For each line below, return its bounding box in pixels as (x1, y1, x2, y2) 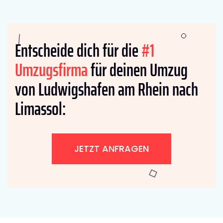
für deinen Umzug (88, 55, 188, 84)
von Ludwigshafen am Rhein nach (15, 75, 198, 104)
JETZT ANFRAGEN (74, 142, 149, 155)
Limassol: (15, 94, 66, 123)
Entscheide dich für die (15, 36, 141, 65)
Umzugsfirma (15, 55, 88, 84)
